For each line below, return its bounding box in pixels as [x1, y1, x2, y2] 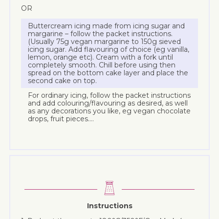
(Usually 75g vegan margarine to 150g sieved [28, 37, 181, 46]
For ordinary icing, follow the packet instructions [28, 91, 191, 100]
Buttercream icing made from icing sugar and [28, 22, 185, 31]
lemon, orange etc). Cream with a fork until [28, 53, 174, 62]
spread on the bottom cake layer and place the [28, 68, 189, 78]
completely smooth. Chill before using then [28, 61, 176, 70]
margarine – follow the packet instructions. [28, 29, 173, 39]
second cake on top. [28, 76, 97, 86]
